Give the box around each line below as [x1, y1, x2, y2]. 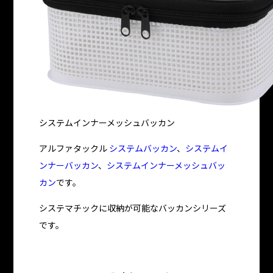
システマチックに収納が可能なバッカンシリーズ [39, 202, 227, 214]
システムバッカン [109, 142, 177, 154]
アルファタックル [39, 142, 110, 154]
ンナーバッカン [39, 159, 99, 171]
